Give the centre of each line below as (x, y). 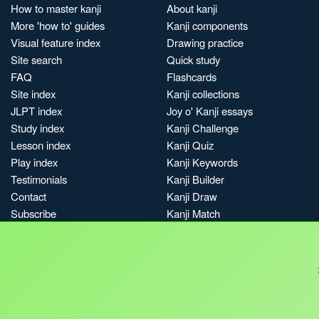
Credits (170, 301)
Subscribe (33, 213)
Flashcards (192, 77)
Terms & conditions (239, 301)
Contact (28, 196)
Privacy (129, 301)
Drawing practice (205, 42)
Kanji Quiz (190, 145)
